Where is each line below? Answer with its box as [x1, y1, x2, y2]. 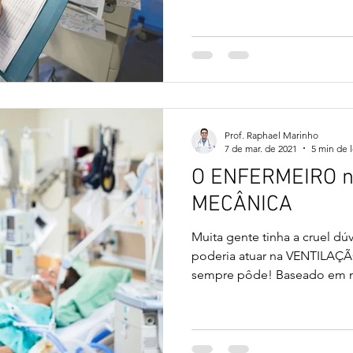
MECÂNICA [191, 191, 292, 218]
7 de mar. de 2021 [225, 142, 297, 154]
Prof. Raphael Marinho [225, 128, 318, 141]
